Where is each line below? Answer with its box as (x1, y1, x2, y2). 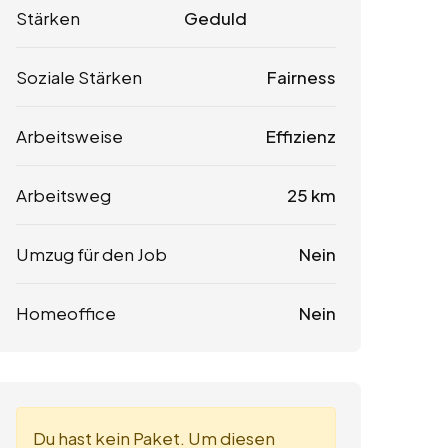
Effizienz (265, 124, 336, 147)
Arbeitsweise (16, 124, 123, 147)
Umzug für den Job (16, 242, 167, 265)
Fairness (266, 65, 336, 88)
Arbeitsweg (16, 183, 111, 206)
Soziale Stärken (16, 65, 142, 88)
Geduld (184, 6, 248, 29)
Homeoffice (16, 301, 116, 324)
